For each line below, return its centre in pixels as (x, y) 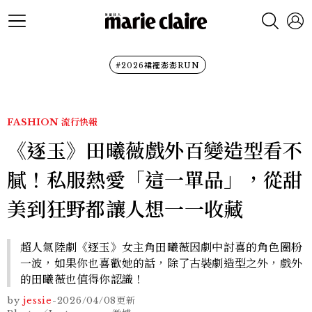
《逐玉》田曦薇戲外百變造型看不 (155, 151)
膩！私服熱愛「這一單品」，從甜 (155, 181)
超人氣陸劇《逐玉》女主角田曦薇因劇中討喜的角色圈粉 (162, 247)
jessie (38, 301)
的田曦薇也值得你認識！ (83, 279)
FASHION (33, 122)
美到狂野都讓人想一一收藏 (125, 210)
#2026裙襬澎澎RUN (157, 65)
